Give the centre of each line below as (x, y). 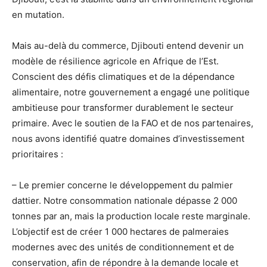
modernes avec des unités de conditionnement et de (123, 247)
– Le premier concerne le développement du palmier (122, 185)
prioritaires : (38, 154)
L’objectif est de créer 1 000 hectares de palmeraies (120, 231)
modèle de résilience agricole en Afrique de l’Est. (115, 61)
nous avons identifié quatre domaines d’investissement (128, 138)
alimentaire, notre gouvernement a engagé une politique (131, 92)
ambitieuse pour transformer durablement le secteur (123, 107)
